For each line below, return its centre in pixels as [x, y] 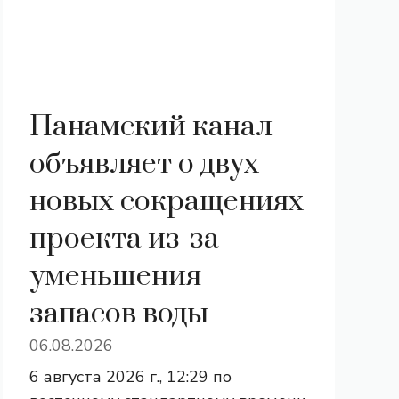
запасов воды [118, 314]
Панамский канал [151, 127]
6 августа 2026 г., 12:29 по [130, 377]
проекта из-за [124, 239]
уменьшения [115, 277]
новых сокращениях [166, 202]
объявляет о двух [144, 164]
